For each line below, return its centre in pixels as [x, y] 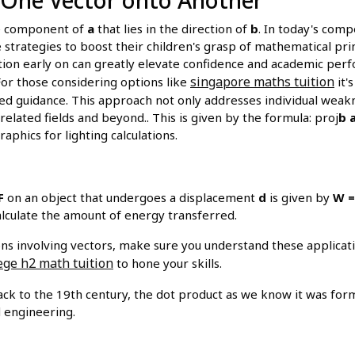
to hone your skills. [168, 263]
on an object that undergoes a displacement [131, 197]
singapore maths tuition [262, 81]
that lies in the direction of [172, 28]
